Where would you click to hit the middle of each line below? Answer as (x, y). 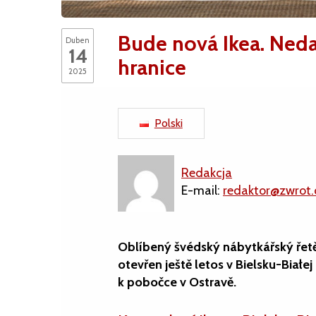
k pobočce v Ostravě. (177, 282)
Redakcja (207, 173)
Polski (168, 123)
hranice (152, 67)
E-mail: (202, 190)
